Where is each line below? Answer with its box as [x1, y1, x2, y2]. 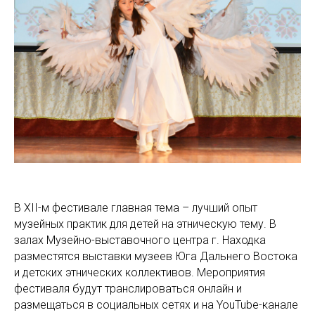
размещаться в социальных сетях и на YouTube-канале [14, 298, 298, 312]
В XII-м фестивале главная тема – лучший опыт [14, 201, 257, 215]
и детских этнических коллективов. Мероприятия [14, 266, 265, 280]
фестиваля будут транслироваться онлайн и [14, 282, 242, 296]
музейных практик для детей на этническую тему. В [14, 217, 276, 231]
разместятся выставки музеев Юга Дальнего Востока [14, 250, 297, 264]
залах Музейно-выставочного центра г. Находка [14, 233, 266, 247]
